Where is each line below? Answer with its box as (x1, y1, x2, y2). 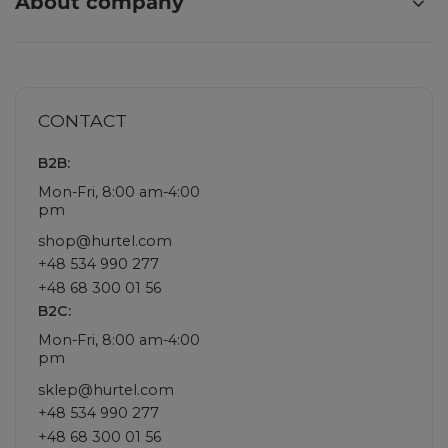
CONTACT (38, 109, 127, 131)
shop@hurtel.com (38, 231, 172, 250)
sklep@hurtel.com (38, 380, 174, 399)
